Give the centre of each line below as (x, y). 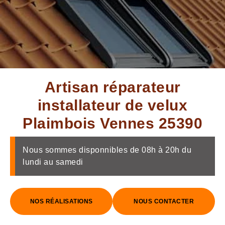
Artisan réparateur (113, 87)
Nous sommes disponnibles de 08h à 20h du (107, 150)
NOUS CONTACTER (164, 201)
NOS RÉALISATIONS (61, 201)
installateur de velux (113, 105)
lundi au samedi (53, 162)
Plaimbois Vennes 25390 (113, 123)
